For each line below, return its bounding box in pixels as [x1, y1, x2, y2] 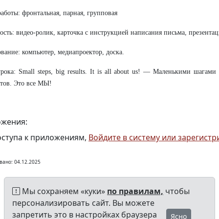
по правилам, [107, 185, 163, 197]
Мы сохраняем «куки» [20, 185, 107, 197]
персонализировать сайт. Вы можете [12, 197, 154, 208]
